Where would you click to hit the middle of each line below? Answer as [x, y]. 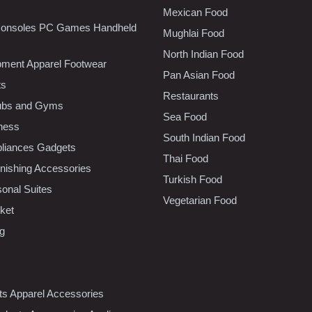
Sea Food [185, 116]
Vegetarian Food [200, 200]
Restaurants [191, 95]
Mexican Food [195, 12]
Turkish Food [193, 179]
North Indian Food [203, 54]
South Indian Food [204, 137]
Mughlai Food [194, 33]
